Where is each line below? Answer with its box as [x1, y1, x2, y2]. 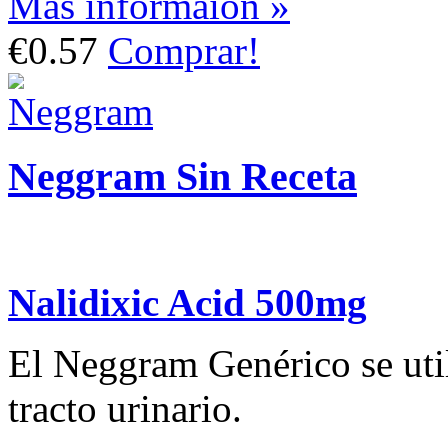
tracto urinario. [8, 386, 242, 430]
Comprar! [108, 29, 260, 73]
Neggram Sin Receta [8, 153, 357, 199]
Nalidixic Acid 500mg [8, 280, 367, 324]
